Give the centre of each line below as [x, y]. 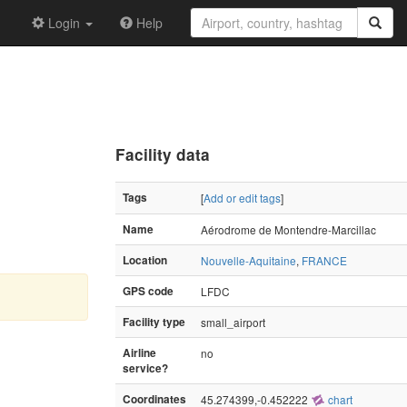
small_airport [233, 322]
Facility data [163, 154]
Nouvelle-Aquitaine [248, 260]
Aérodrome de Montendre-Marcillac [288, 229]
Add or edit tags [242, 197]
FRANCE [324, 260]
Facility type [154, 322]
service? [145, 368]
